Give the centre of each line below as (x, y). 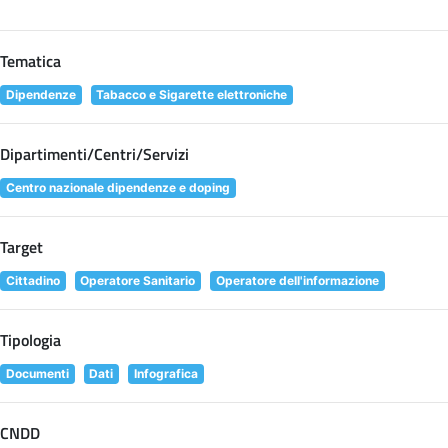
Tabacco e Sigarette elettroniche (192, 94)
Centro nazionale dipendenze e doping (117, 187)
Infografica (165, 373)
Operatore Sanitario (138, 280)
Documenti (37, 373)
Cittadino (32, 280)
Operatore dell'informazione (297, 280)
